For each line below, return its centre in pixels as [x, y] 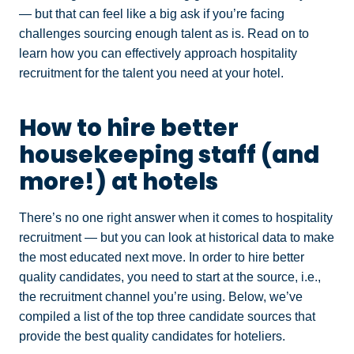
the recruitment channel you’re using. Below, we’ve [161, 296]
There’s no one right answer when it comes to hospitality [176, 217]
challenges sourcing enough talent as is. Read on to [164, 33]
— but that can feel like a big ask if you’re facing [152, 13]
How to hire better [129, 127]
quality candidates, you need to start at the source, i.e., [170, 277]
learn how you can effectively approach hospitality [158, 53]
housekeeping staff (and [169, 154]
